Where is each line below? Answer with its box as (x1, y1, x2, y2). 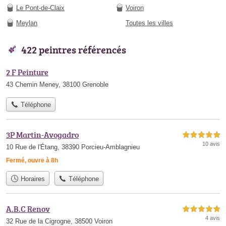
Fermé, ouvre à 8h (6, 157, 58, 164)
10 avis (202, 141, 220, 147)
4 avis (205, 214, 220, 221)
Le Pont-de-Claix (16, 4, 65, 12)
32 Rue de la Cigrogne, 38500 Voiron (6, 217, 112, 225)
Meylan (16, 19, 37, 27)
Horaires (18, 175, 45, 183)
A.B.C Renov (6, 203, 50, 214)
